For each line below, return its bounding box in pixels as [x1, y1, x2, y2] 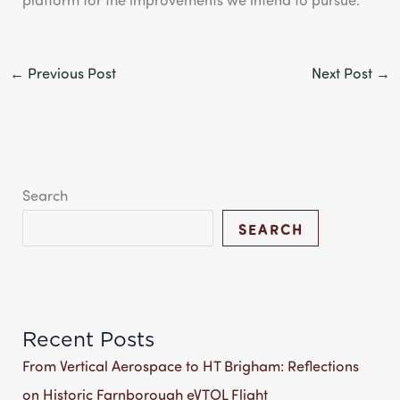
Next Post [312, 63, 377, 83]
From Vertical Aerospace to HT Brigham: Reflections [22, 356, 360, 376]
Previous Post [23, 63, 116, 83]
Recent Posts [22, 325, 155, 354]
